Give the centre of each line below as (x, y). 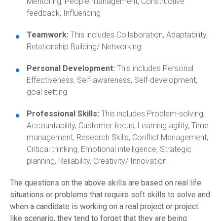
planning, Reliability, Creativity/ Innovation (97, 161)
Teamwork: (48, 35)
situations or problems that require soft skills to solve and (110, 194)
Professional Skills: (64, 113)
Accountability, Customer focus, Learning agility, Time (118, 125)
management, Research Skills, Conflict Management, (117, 137)
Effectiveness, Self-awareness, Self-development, (112, 80)
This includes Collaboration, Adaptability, (138, 35)
